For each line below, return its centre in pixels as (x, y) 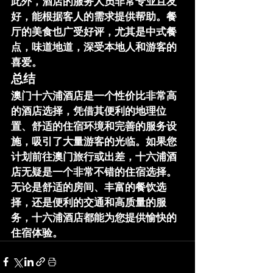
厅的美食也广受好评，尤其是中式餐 (94, 32)
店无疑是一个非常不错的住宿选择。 (94, 172)
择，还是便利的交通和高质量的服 (89, 202)
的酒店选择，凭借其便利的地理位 (89, 111)
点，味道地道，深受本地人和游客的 (94, 47)
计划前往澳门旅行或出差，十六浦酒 (94, 157)
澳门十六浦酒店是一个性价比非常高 (94, 96)
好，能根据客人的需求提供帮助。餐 (94, 16)
